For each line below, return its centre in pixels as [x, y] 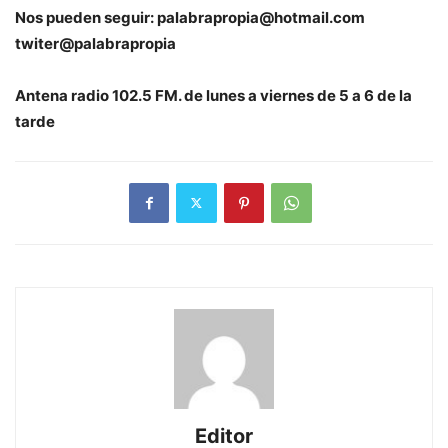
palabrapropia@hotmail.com [261, 17]
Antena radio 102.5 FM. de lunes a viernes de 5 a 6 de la [213, 95]
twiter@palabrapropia [95, 43]
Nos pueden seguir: [86, 17]
